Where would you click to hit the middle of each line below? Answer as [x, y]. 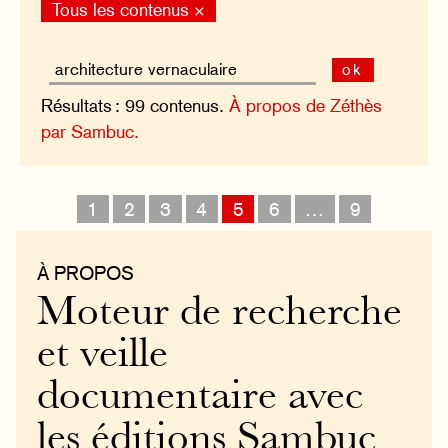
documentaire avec [200, 399]
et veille [103, 357]
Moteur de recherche [220, 315]
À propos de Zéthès [306, 105]
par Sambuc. [90, 131]
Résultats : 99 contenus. [135, 105]
